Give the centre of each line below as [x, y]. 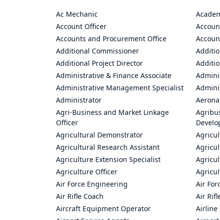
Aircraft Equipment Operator [103, 208]
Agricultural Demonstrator [99, 135]
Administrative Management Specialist [120, 88]
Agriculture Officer [87, 172]
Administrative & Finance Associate [114, 75]
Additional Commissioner [97, 51]
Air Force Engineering [92, 184]
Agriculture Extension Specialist [108, 159]
